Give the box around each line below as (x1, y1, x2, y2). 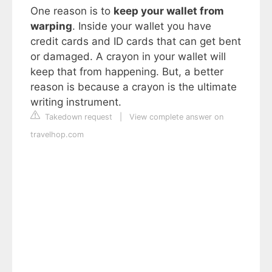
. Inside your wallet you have (72, 20, 211, 32)
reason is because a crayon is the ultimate (30, 81, 237, 93)
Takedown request (42, 112, 112, 121)
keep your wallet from (114, 5, 224, 17)
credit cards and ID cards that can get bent (30, 35, 241, 47)
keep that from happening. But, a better (30, 66, 223, 78)
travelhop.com (30, 130, 84, 139)
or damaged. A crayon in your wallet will (30, 50, 226, 63)
